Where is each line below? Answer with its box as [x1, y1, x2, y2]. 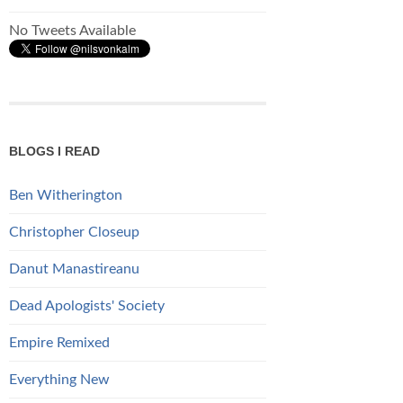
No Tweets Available [9, 22, 136, 38]
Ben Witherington [9, 187, 122, 202]
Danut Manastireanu [9, 261, 139, 276]
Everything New [9, 372, 110, 387]
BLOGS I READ [9, 143, 100, 158]
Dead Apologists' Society [9, 298, 165, 313]
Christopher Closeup [9, 224, 139, 239]
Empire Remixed [9, 335, 110, 350]
